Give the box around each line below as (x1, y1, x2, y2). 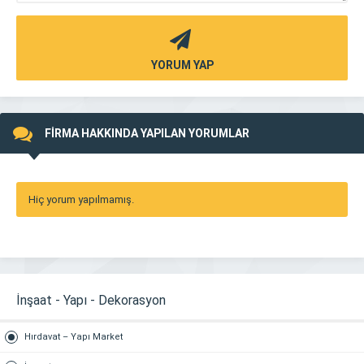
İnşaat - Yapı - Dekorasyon (16, 292, 166, 308)
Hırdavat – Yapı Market (24, 331, 123, 342)
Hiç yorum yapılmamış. (28, 193, 134, 206)
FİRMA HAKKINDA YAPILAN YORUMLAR (45, 127, 249, 140)
